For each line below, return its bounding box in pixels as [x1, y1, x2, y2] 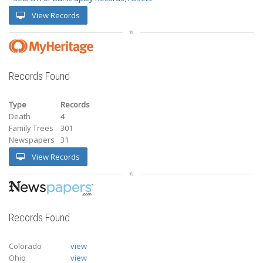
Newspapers [9, 134, 55, 145]
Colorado [9, 240, 42, 251]
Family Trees [9, 122, 53, 133]
